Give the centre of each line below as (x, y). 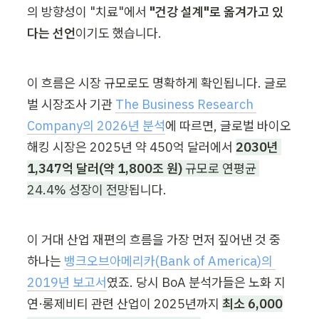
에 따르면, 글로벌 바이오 (228, 126)
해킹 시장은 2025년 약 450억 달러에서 (131, 147)
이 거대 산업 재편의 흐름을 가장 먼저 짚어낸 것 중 (154, 240)
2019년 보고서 (67, 283)
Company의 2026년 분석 (96, 126)
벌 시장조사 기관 (71, 105)
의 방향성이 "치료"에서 (88, 12)
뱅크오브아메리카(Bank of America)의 (168, 261)
